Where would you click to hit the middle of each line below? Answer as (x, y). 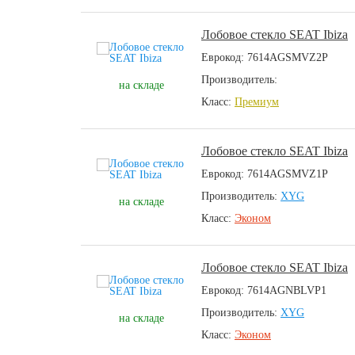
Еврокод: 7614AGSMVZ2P (265, 57)
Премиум (257, 102)
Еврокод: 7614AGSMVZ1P (265, 174)
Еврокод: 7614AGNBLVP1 (264, 290)
